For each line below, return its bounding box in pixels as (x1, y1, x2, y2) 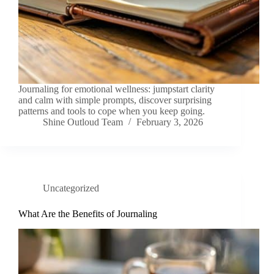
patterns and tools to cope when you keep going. (18, 106, 205, 117)
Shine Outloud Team (43, 117, 123, 128)
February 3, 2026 (136, 117, 203, 128)
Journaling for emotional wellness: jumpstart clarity (18, 84, 215, 95)
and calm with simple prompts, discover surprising (18, 95, 212, 106)
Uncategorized (43, 183, 99, 194)
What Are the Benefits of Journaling (18, 209, 157, 220)
